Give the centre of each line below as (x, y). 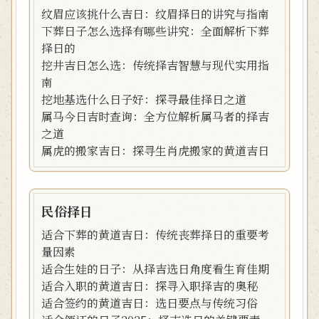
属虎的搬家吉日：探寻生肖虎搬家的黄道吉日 (155, 151)
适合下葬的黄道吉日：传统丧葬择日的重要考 (155, 235)
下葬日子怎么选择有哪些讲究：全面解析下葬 (155, 31)
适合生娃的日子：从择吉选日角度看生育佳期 (155, 269)
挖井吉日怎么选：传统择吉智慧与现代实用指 (155, 65)
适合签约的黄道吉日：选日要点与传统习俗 (150, 303)
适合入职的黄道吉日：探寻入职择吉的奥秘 (150, 286)
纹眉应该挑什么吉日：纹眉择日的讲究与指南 (155, 14)
